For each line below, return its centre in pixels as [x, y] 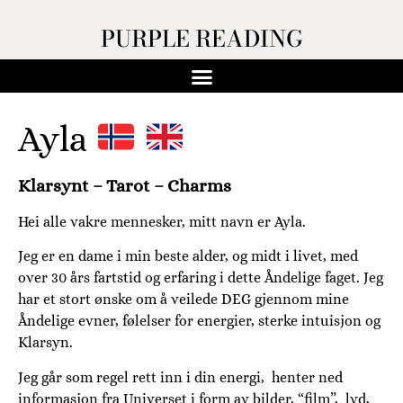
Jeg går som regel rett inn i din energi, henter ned [180, 377]
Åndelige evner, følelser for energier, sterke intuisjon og [199, 321]
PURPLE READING [201, 39]
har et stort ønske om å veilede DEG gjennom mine [184, 300]
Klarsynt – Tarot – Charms [125, 185]
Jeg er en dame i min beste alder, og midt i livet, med [188, 256]
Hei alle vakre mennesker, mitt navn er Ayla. [162, 221]
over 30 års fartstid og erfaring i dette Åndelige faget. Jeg [201, 278]
